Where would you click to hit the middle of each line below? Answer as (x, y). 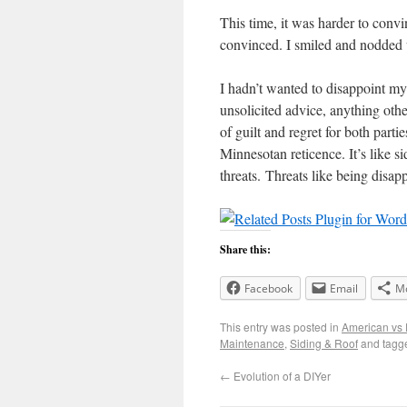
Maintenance (252, 343)
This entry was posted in (281, 327)
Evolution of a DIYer (281, 376)
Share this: (245, 249)
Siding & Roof (324, 343)
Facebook (268, 288)
